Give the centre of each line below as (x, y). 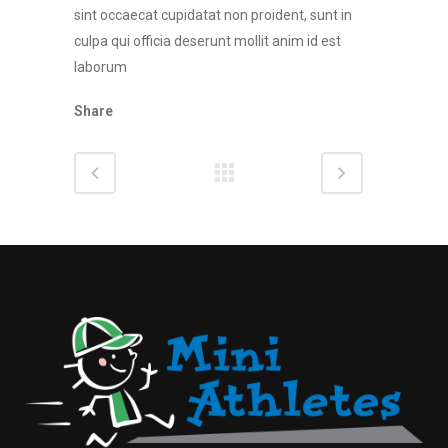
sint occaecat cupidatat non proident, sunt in (213, 15)
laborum (100, 67)
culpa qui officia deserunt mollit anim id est (207, 41)
